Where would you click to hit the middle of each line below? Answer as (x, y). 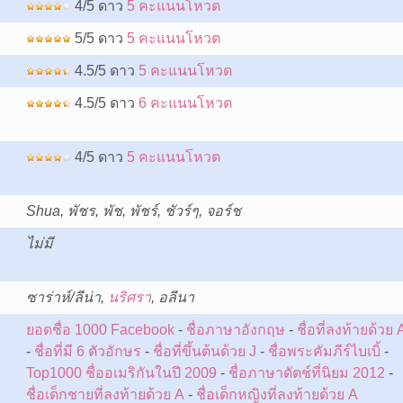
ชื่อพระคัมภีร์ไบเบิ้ (324, 351)
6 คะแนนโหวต (185, 103)
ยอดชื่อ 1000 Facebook (100, 330)
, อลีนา (172, 297)
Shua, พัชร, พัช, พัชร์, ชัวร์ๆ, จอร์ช (133, 211)
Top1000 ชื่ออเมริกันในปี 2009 (121, 373)
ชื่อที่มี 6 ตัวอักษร (87, 351)
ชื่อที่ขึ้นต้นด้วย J (204, 351)
